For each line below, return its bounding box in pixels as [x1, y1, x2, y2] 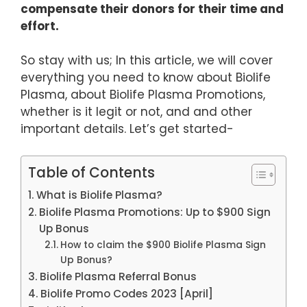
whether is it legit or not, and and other [21, 103, 252, 121]
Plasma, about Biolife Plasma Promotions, [21, 86, 265, 103]
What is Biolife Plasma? [36, 187, 163, 202]
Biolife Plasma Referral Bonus [40, 269, 197, 284]
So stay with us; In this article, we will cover [21, 52, 273, 69]
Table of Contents [28, 162, 155, 182]
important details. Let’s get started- [21, 121, 234, 138]
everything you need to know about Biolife [21, 69, 271, 86]
